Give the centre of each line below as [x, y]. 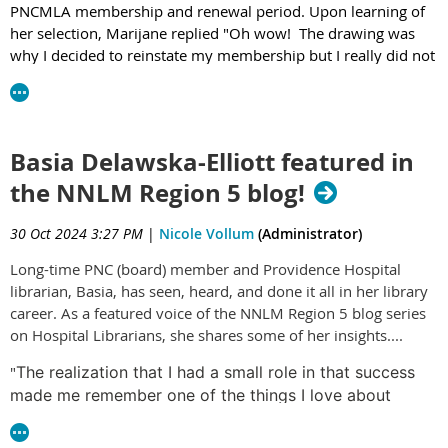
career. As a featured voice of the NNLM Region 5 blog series [218, 313]
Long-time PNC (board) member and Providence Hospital [205, 269]
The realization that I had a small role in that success [215, 372]
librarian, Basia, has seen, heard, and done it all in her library [219, 291]
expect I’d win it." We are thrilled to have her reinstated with [215, 76]
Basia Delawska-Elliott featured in [212, 162]
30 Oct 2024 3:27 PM [76, 233]
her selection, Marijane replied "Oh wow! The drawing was [212, 32]
